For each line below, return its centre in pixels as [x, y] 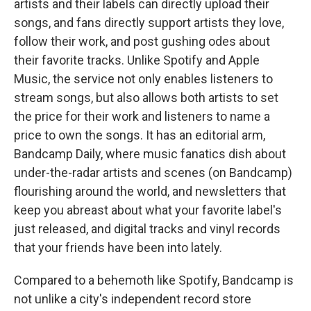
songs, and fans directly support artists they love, [149, 23]
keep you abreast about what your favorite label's [148, 210]
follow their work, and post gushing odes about [142, 42]
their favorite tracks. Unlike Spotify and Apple [137, 60]
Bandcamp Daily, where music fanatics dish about [150, 154]
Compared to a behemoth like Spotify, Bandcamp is [154, 280]
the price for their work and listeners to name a [142, 117]
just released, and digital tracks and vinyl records [147, 229]
